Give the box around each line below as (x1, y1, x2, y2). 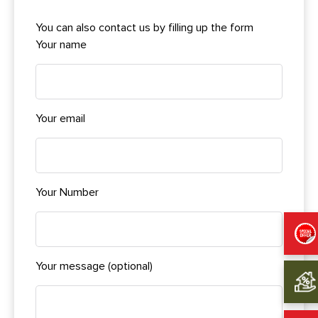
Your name (35, 37, 87, 52)
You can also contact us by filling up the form (35, 20, 253, 35)
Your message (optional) (35, 258, 153, 273)
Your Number (35, 185, 99, 199)
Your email (35, 111, 85, 126)
